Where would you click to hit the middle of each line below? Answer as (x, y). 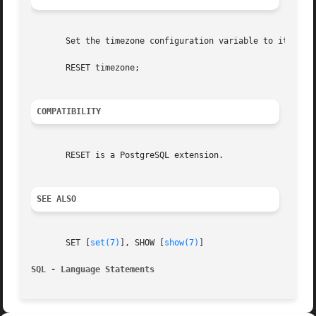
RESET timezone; (86, 68)
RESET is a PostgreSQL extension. (128, 156)
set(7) (105, 243)
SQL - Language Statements (93, 270)
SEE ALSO (57, 199)
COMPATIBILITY (69, 112)
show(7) (182, 243)
